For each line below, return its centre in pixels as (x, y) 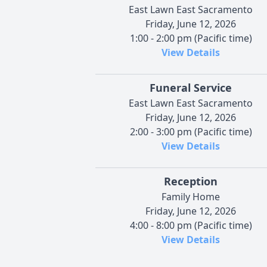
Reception (191, 181)
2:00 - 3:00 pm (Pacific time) (191, 131)
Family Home (191, 196)
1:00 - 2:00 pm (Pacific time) (191, 38)
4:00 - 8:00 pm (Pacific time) (191, 225)
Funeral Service (191, 87)
